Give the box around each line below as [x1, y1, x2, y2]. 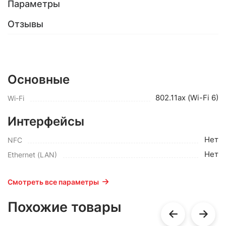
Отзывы [8, 19, 43, 29]
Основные [8, 72, 70, 87]
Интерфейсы [8, 114, 84, 129]
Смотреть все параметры [8, 178, 99, 186]
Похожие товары [8, 199, 121, 215]
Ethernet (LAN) [8, 150, 57, 159]
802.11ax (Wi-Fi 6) [155, 93, 218, 102]
